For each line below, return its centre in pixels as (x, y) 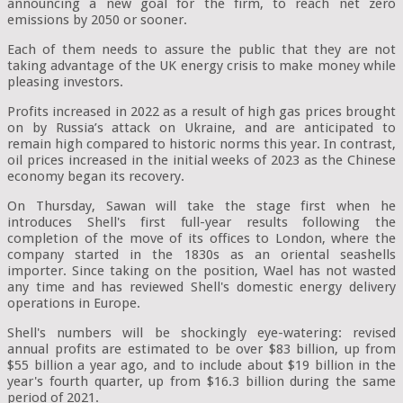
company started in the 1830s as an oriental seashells (201, 255)
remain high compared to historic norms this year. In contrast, (201, 144)
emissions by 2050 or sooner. (97, 20)
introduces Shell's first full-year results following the (201, 223)
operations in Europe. (74, 304)
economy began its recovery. (96, 177)
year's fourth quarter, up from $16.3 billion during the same (201, 382)
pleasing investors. (65, 82)
